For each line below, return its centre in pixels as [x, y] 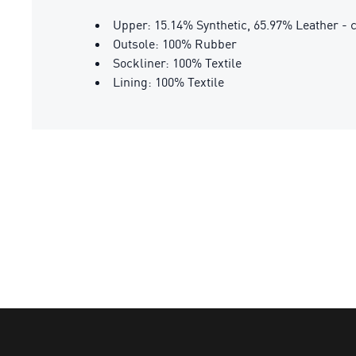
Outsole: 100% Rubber [175, 44]
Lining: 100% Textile [168, 82]
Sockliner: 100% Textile [177, 63]
